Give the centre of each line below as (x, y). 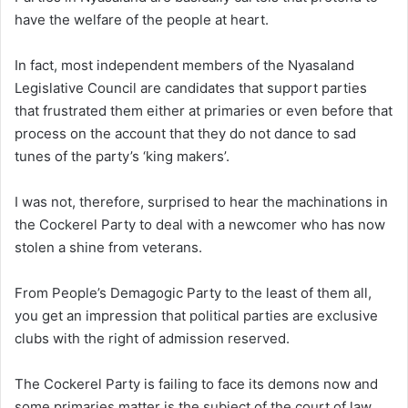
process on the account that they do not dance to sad (185, 133)
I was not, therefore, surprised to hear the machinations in (201, 201)
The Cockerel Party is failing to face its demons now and (196, 383)
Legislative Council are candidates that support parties (191, 87)
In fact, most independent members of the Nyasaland (184, 65)
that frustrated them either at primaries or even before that (204, 110)
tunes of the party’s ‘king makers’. (122, 156)
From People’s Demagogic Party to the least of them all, (193, 292)
